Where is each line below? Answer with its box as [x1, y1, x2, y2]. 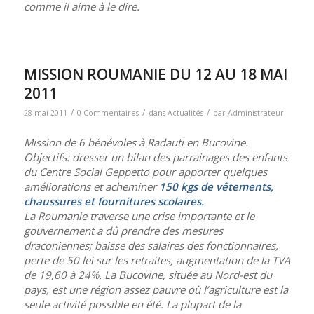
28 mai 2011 [23, 108, 67, 118]
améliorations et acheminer [23, 179, 159, 193]
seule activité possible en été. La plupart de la [23, 296, 241, 311]
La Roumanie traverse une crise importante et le [23, 208, 254, 223]
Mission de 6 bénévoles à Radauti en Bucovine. [23, 135, 248, 149]
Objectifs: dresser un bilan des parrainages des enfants [23, 149, 287, 164]
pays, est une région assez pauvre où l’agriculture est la [23, 282, 288, 296]
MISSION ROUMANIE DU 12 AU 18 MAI [23, 64, 287, 84]
